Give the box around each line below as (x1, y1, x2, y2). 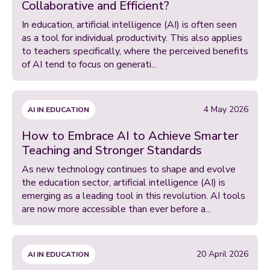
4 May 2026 (204, 103, 248, 115)
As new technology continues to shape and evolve (22, 162, 236, 176)
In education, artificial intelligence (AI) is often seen (22, 17, 237, 31)
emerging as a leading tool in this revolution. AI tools (22, 189, 245, 202)
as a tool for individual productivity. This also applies (22, 31, 242, 45)
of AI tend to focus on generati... (22, 57, 157, 71)
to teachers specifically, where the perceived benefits (22, 44, 248, 58)
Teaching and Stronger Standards (22, 142, 202, 159)
